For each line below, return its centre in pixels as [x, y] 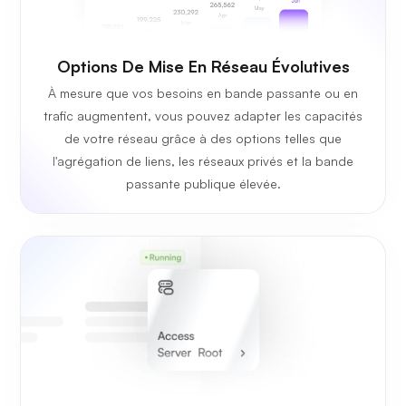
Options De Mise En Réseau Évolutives [203, 66]
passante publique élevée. [203, 183]
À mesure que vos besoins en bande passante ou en [203, 92]
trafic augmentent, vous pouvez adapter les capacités [203, 115]
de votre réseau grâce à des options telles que [203, 138]
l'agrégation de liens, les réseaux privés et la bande [203, 160]
